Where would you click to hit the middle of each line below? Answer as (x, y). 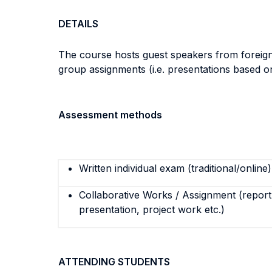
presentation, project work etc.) (152, 209)
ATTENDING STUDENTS (114, 262)
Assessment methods (110, 115)
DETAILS (78, 24)
